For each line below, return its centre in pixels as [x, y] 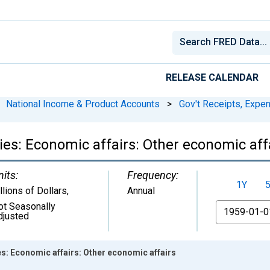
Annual [141, 190]
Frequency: [153, 175]
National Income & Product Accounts [83, 104]
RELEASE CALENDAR [212, 77]
